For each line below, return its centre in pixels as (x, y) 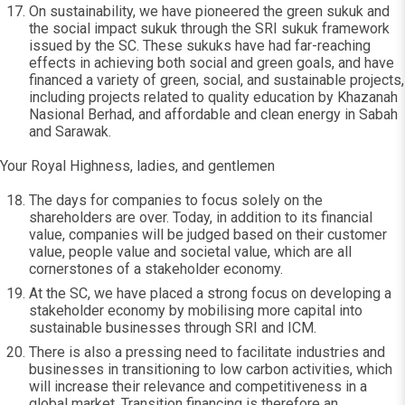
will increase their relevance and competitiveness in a (198, 386)
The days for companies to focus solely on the (176, 200)
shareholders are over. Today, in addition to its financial (201, 217)
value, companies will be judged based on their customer (208, 235)
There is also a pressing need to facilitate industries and (207, 352)
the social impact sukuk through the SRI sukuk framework (209, 28)
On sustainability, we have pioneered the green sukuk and (209, 11)
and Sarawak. (70, 132)
